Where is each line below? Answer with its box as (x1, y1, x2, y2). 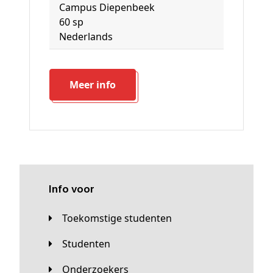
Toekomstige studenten (67, 211, 172, 225)
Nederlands (66, 30, 113, 44)
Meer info (79, 78, 116, 92)
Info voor (52, 181, 94, 199)
